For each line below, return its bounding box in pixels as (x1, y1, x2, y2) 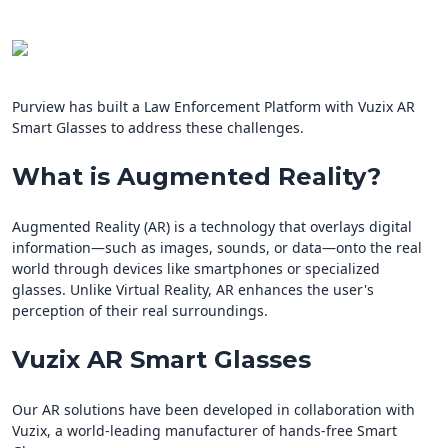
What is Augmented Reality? (12, 162, 381, 192)
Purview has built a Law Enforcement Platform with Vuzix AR (12, 97, 415, 117)
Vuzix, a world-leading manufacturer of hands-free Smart (12, 421, 397, 441)
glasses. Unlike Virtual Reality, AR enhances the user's (12, 280, 374, 300)
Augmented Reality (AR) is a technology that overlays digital (12, 217, 412, 237)
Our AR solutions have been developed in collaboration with (12, 400, 415, 420)
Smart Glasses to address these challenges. (12, 118, 304, 138)
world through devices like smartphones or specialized (12, 259, 380, 279)
